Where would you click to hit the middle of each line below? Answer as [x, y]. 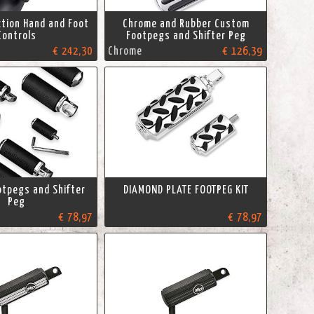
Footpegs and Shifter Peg [186, 35]
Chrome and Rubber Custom [186, 23]
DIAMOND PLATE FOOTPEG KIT [186, 190]
